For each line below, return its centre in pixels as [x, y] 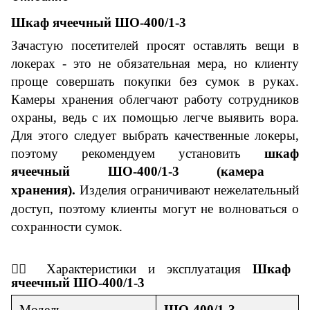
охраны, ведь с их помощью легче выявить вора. [155, 117]
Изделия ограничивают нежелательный [189, 190]
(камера [222, 171]
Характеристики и [101, 268]
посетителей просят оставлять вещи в [181, 45]
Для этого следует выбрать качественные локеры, [155, 135]
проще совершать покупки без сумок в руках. [155, 81]
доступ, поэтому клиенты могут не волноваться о [155, 208]
